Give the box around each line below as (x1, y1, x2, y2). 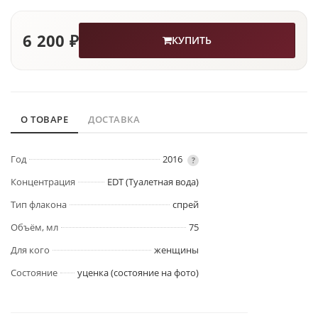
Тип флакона (11, 198, 67, 212)
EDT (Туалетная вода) (107, 175, 199, 189)
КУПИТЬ (172, 33, 212, 48)
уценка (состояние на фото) (77, 266, 199, 280)
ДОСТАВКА (88, 113, 140, 126)
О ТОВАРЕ (21, 113, 68, 126)
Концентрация (11, 175, 75, 189)
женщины (154, 243, 199, 257)
